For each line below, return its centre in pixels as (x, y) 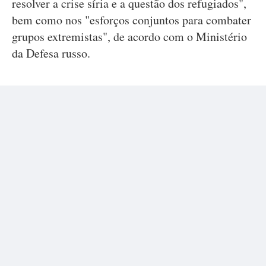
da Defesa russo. (51, 53)
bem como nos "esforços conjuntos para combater (132, 20)
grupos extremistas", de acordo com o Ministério (129, 37)
